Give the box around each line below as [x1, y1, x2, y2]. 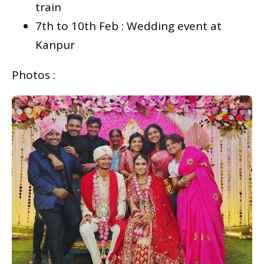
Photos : [12, 67, 55, 83]
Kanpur [35, 37, 75, 53]
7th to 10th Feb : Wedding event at [35, 18, 222, 34]
